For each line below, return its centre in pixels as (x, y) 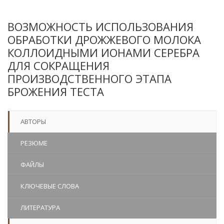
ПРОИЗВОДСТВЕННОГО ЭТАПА (89, 78)
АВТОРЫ (33, 121)
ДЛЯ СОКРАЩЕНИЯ (58, 65)
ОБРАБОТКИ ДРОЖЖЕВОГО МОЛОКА (104, 39)
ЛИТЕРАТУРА (40, 207)
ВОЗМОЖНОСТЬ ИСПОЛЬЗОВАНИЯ (100, 26)
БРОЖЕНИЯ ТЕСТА (56, 91)
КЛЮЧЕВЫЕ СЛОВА (50, 186)
